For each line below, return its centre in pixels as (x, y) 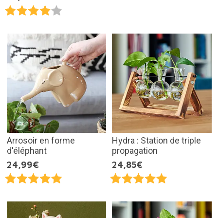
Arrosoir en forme (41, 141)
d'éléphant (27, 151)
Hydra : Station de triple (156, 141)
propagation (135, 151)
